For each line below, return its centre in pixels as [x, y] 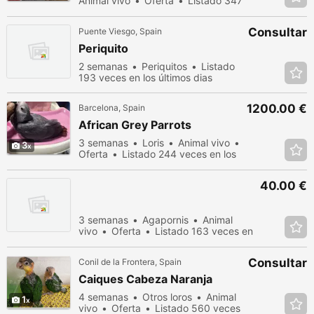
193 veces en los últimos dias [145, 77]
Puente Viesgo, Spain [120, 31]
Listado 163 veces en [204, 231]
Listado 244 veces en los [179, 154]
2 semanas [103, 66]
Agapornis [165, 220]
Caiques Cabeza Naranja [145, 279]
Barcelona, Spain [112, 108]
